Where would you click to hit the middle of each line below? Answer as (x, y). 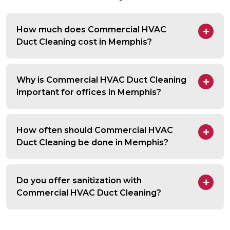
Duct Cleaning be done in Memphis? (92, 143)
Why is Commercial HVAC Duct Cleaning (101, 80)
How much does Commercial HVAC (91, 30)
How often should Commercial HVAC (95, 130)
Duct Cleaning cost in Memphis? (84, 42)
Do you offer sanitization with (79, 181)
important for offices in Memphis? (89, 92)
